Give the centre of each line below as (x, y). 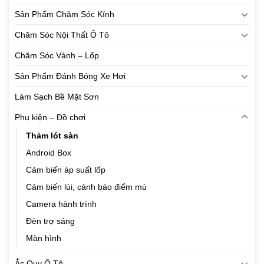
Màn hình (44, 238)
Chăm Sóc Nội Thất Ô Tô (62, 35)
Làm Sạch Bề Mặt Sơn (57, 97)
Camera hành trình (61, 204)
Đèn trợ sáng (50, 221)
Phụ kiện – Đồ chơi (50, 118)
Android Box (49, 153)
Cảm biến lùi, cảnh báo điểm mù (86, 187)
